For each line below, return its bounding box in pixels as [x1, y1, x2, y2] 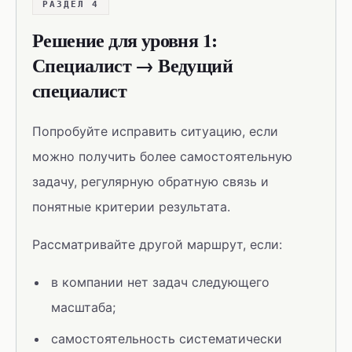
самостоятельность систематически [51, 331, 282, 346]
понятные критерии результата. [32, 199, 230, 214]
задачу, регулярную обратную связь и [32, 174, 269, 189]
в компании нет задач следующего [51, 274, 269, 290]
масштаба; [51, 299, 115, 315]
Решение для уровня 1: [32, 26, 218, 53]
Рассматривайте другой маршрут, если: [32, 236, 282, 252]
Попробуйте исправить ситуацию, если [32, 123, 278, 139]
